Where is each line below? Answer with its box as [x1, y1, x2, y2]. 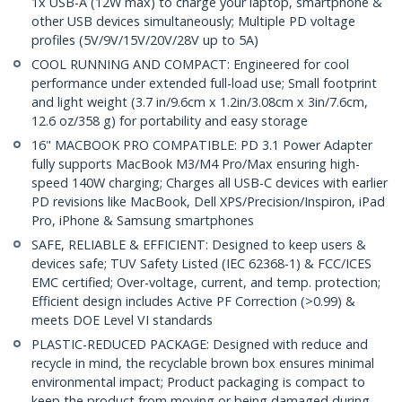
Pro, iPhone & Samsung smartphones [31, 212, 254, 230]
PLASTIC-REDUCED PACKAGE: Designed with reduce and [31, 336, 368, 354]
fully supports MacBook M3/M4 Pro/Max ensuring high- [31, 155, 360, 173]
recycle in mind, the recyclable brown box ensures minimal [31, 354, 374, 372]
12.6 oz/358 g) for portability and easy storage [31, 112, 308, 130]
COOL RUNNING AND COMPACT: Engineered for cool [31, 56, 349, 74]
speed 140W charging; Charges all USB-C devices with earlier [31, 174, 388, 192]
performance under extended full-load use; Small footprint [31, 74, 377, 92]
